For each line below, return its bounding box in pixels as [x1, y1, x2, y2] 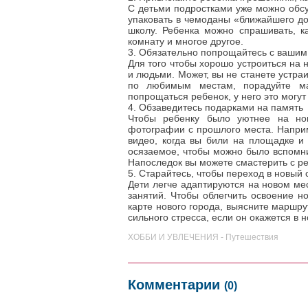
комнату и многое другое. [128, 36, 243, 47]
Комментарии [128, 277, 224, 292]
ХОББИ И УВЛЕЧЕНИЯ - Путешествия [128, 232, 278, 242]
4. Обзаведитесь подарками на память [128, 102, 303, 113]
